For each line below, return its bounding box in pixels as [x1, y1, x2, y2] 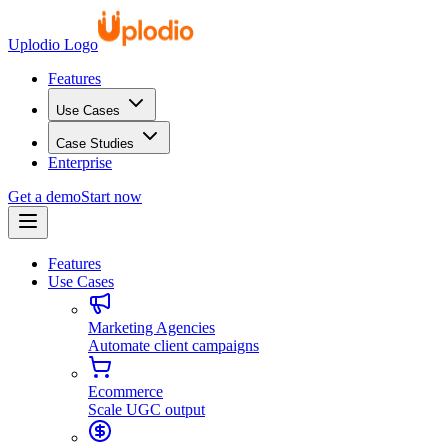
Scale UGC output [88, 401, 205, 418]
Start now [81, 188, 142, 205]
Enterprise [48, 154, 112, 171]
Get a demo [8, 188, 81, 205]
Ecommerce [88, 383, 163, 400]
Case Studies [56, 136, 134, 151]
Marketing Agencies [88, 319, 215, 336]
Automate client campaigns [88, 337, 259, 354]
